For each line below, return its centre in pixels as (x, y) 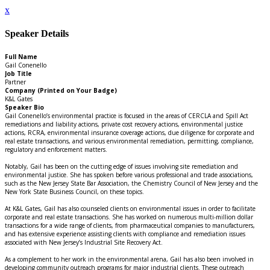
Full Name (21, 56)
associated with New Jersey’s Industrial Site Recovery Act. (84, 242)
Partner (15, 82)
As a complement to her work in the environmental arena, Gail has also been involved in (129, 259)
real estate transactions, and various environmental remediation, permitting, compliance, (129, 141)
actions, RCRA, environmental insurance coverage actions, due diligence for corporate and (130, 132)
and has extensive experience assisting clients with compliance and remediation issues (125, 234)
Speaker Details (37, 34)
